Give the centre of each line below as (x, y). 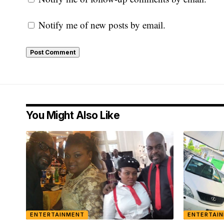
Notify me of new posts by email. (102, 24)
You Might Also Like (73, 115)
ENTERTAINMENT (57, 215)
